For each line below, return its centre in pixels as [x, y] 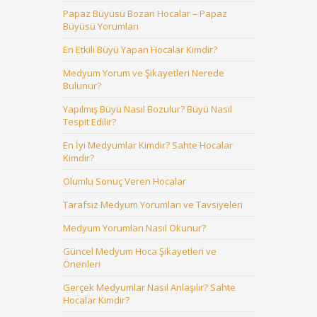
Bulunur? [82, 86]
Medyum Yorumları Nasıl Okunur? [134, 228]
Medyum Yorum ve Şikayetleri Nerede [144, 73]
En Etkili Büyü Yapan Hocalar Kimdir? [140, 50]
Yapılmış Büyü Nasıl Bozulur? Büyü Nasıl [148, 109]
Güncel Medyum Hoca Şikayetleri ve [140, 251]
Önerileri [82, 264]
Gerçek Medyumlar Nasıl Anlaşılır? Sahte [149, 287]
